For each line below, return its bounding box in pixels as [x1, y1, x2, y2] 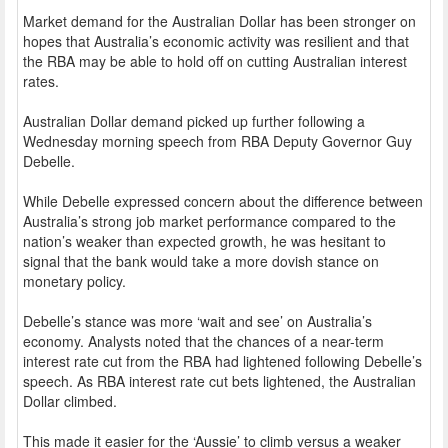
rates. [23, 71, 59, 92]
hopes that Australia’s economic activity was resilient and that [23, 31, 409, 52]
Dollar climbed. [23, 391, 117, 412]
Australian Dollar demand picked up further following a [23, 111, 365, 132]
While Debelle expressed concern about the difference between [23, 191, 423, 212]
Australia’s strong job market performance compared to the [23, 211, 396, 232]
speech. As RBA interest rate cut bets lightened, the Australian [23, 371, 416, 392]
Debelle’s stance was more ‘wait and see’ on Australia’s [23, 311, 372, 332]
